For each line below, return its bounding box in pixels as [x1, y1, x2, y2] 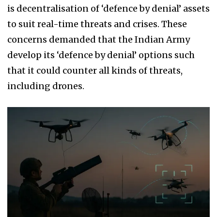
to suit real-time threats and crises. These [7, 18, 187, 30]
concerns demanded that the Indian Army [7, 34, 190, 46]
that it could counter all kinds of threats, [7, 65, 183, 77]
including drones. [7, 80, 84, 92]
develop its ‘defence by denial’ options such [7, 49, 195, 61]
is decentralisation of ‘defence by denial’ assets [7, 3, 210, 15]
